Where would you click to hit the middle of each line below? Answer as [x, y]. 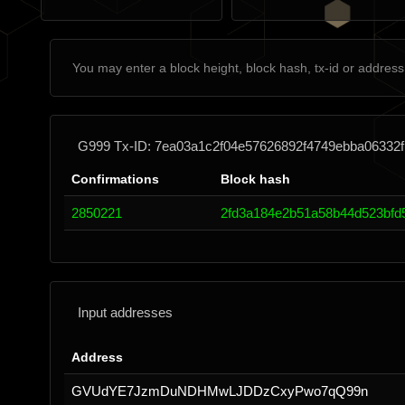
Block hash [255, 179]
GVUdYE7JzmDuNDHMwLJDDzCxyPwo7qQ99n [220, 391]
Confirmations [115, 179]
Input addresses [125, 312]
